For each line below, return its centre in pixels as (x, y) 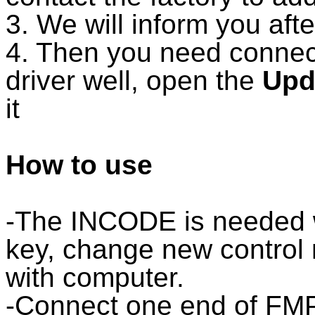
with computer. (95, 277)
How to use (79, 165)
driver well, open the (134, 80)
